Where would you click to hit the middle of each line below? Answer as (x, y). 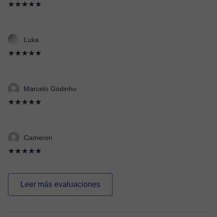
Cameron (38, 138)
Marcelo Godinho (50, 89)
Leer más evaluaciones (60, 184)
